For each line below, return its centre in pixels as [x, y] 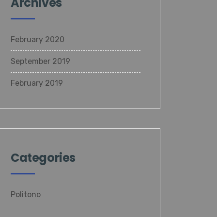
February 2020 [38, 39]
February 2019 [37, 83]
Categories [43, 158]
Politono [26, 194]
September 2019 [40, 61]
